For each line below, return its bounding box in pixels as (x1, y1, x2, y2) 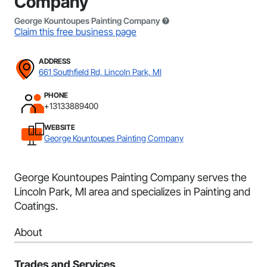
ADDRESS (39, 57, 70, 66)
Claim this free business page (14, 26, 136, 38)
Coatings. (14, 200, 58, 212)
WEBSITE (44, 123, 75, 132)
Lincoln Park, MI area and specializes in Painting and (14, 185, 250, 198)
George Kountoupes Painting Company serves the (14, 171, 247, 184)
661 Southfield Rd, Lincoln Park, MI (39, 67, 162, 77)
